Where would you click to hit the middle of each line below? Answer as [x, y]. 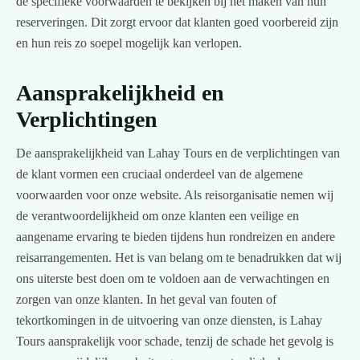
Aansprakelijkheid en [120, 92]
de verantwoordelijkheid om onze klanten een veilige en [157, 216]
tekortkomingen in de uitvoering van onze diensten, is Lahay [169, 321]
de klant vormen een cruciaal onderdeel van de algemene [160, 174]
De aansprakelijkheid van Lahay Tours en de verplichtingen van [178, 153]
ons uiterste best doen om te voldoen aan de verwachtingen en [173, 279]
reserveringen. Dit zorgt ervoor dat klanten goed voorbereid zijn [177, 22]
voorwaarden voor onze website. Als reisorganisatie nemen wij [175, 195]
